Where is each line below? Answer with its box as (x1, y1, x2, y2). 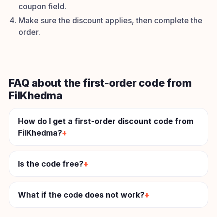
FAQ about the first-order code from (9, 77, 192, 90)
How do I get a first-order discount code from (18, 116, 193, 126)
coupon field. (18, 1, 66, 11)
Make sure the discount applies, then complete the (18, 15, 202, 26)
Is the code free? (18, 159, 83, 169)
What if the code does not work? (18, 190, 144, 200)
